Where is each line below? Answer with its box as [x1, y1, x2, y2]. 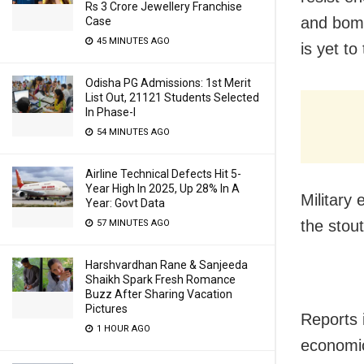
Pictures [85, 302, 128, 315]
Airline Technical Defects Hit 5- [85, 167, 241, 180]
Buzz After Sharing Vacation [85, 288, 232, 301]
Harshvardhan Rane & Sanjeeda [85, 258, 248, 271]
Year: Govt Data [85, 197, 165, 210]
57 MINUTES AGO [94, 218, 170, 228]
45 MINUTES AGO [94, 36, 170, 46]
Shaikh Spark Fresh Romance [85, 273, 236, 286]
